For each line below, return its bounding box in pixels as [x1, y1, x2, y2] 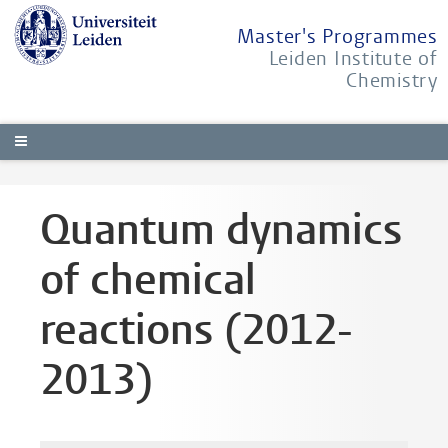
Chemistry [346, 68, 438, 93]
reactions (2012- [40, 302, 353, 359]
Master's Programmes [236, 24, 438, 49]
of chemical [40, 252, 256, 309]
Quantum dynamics [40, 202, 402, 259]
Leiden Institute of [268, 46, 438, 71]
